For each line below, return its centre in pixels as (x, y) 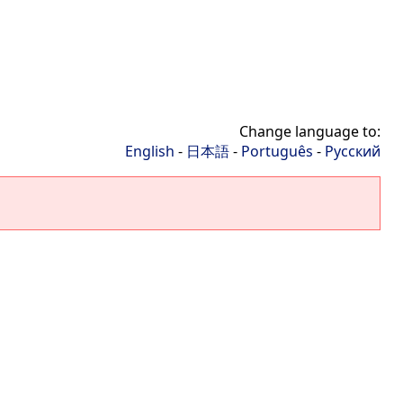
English (150, 151)
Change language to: (310, 131)
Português (277, 151)
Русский (353, 151)
